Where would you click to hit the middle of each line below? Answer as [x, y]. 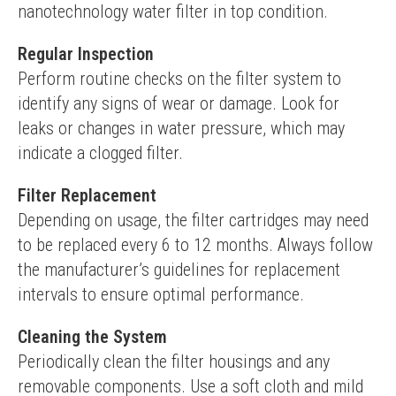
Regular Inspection [86, 54]
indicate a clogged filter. [100, 153]
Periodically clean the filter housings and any [174, 362]
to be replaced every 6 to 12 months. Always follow [195, 245]
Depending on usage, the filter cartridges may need [193, 220]
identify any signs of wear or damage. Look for [179, 103]
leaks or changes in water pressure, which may [181, 128]
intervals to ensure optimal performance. [161, 294]
